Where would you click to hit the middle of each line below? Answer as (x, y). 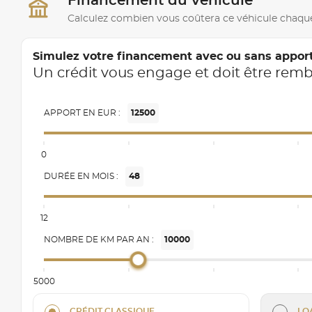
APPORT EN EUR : (82, 113)
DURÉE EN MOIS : (81, 177)
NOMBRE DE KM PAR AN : (99, 240)
